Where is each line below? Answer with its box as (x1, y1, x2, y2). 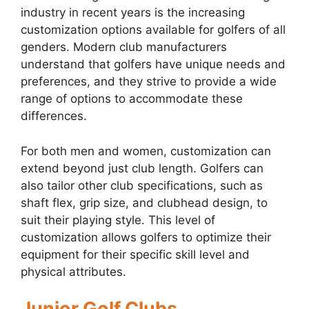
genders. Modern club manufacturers (21, 40, 227, 54)
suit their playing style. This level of (21, 212, 215, 227)
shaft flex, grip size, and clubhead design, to (21, 195, 268, 210)
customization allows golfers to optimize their (21, 230, 271, 244)
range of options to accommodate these (21, 92, 243, 106)
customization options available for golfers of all (21, 23, 286, 37)
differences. (21, 109, 87, 123)
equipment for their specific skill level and (21, 247, 250, 261)
